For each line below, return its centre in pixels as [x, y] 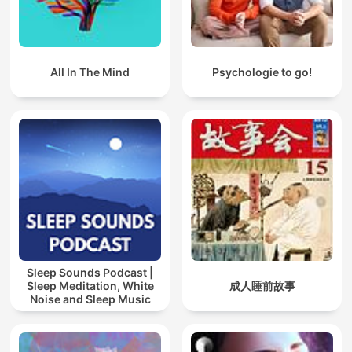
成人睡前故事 [262, 286]
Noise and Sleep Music [90, 299]
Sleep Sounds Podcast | [90, 273]
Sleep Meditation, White [90, 286]
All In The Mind [90, 72]
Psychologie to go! [262, 72]
